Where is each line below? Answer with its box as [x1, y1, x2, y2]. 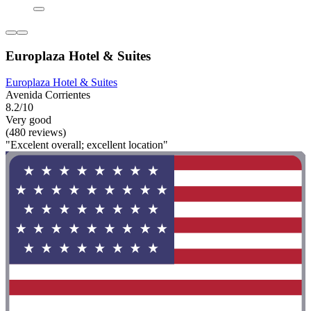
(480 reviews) [6, 126, 66, 139]
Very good [6, 114, 51, 126]
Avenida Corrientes [6, 89, 90, 101]
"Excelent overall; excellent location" [6, 139, 168, 151]
